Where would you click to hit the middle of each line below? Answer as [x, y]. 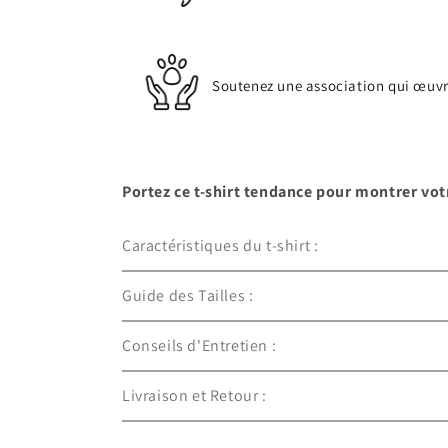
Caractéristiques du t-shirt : [220, 245]
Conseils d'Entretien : [201, 345]
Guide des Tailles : [189, 295]
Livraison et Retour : [196, 395]
